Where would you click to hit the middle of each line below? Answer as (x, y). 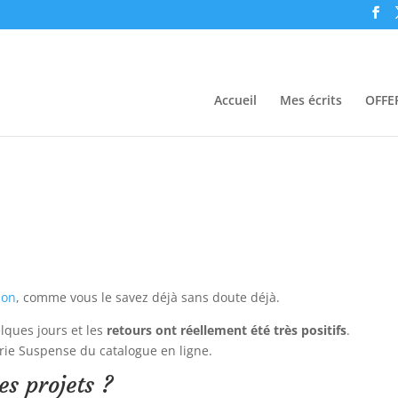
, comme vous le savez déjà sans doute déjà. (148, 297)
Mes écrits (310, 99)
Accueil (235, 99)
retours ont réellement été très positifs (227, 330)
